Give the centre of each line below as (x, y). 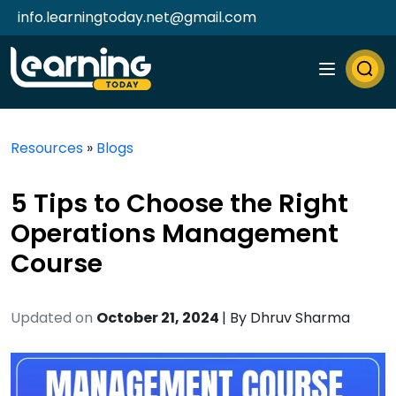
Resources (47, 148)
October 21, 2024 (159, 318)
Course (57, 263)
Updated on (52, 318)
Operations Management (175, 233)
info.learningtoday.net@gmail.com (137, 17)
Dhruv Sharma (300, 318)
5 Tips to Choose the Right (179, 203)
